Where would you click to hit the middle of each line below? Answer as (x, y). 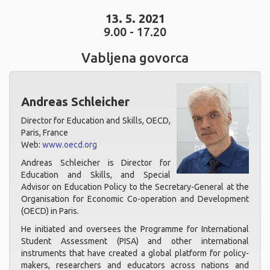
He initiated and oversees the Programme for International (135, 229)
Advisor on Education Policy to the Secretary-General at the (135, 187)
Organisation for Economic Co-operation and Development (135, 199)
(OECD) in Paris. (50, 211)
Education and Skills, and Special (96, 175)
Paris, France (45, 133)
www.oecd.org (70, 145)
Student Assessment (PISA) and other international (135, 241)
